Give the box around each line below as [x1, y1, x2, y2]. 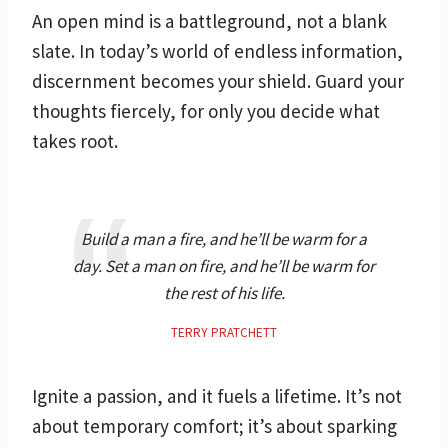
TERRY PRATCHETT [171, 323, 277, 341]
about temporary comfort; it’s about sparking [32, 413, 397, 438]
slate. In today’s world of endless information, [32, 38, 403, 63]
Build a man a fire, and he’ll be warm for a [81, 227, 367, 250]
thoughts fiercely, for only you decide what [32, 98, 380, 123]
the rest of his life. [163, 281, 285, 304]
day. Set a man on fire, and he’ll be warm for [73, 254, 375, 277]
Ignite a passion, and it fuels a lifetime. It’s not [32, 383, 402, 408]
